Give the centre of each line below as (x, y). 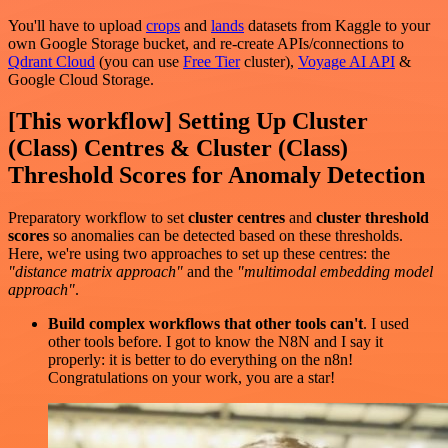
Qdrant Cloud (51, 61)
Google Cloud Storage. (81, 79)
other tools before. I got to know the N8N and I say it (215, 342)
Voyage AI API (346, 61)
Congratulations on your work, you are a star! (191, 378)
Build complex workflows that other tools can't (205, 324)
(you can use (139, 61)
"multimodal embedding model (335, 272)
